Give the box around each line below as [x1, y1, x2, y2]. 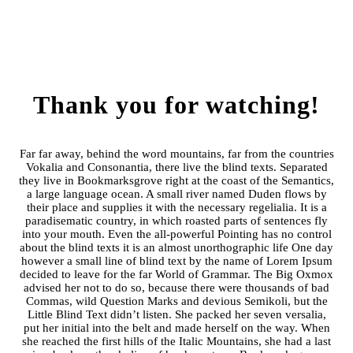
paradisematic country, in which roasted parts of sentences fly [25, 214, 328, 228]
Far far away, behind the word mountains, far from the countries [19, 147, 334, 161]
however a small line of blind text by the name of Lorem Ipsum [20, 255, 333, 268]
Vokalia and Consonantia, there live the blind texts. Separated [25, 161, 328, 174]
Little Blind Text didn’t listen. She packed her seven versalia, [27, 308, 326, 321]
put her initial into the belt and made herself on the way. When [23, 321, 330, 335]
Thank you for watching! [33, 91, 320, 120]
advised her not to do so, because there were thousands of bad [24, 281, 329, 295]
